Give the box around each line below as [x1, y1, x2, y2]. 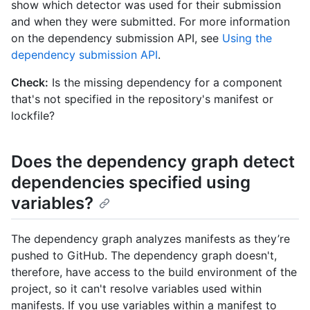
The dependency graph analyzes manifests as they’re [11, 232, 290, 246]
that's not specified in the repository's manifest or [11, 92, 273, 107]
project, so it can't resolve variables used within [11, 282, 262, 296]
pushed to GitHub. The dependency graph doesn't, [11, 248, 277, 263]
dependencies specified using [11, 172, 250, 193]
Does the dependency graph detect [11, 152, 295, 172]
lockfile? [11, 109, 55, 123]
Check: [11, 75, 48, 90]
